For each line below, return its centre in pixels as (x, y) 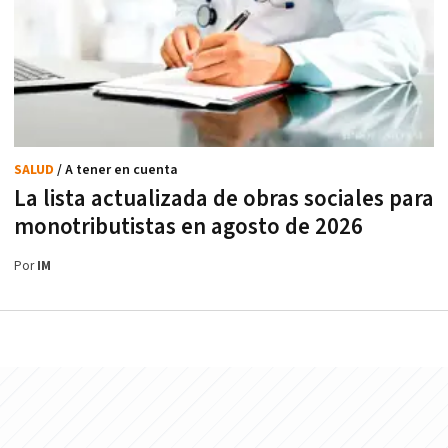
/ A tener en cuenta (117, 169)
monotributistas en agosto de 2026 (188, 226)
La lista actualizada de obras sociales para (224, 198)
